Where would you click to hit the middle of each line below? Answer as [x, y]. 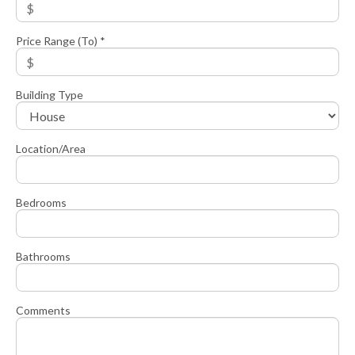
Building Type [50, 95]
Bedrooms [41, 203]
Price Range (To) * [61, 41]
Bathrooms [43, 257]
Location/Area [51, 149]
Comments [43, 311]
